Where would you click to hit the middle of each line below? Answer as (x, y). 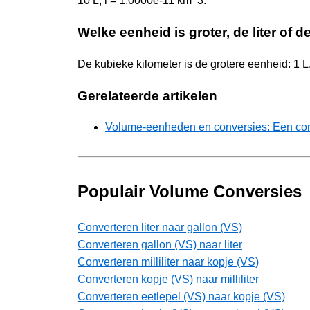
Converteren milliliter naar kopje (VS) (168, 262)
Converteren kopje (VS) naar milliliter (168, 280)
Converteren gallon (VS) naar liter (160, 245)
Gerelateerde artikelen (147, 95)
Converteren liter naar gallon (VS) (160, 228)
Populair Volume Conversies (190, 192)
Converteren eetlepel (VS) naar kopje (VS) (181, 297)
